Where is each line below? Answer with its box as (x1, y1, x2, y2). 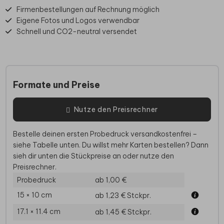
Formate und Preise (13, 79, 100, 91)
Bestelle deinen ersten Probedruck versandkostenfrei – (13, 129, 197, 139)
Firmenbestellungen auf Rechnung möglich (16, 4, 159, 14)
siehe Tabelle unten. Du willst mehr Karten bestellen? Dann (13, 140, 208, 150)
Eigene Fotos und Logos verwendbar (16, 15, 139, 25)
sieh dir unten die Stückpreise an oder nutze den (13, 151, 174, 161)
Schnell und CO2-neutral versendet (16, 26, 137, 36)
